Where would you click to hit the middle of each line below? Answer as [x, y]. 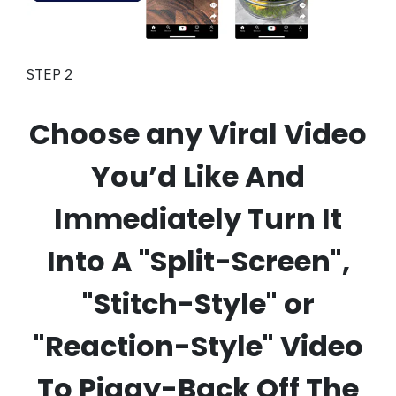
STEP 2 [50, 74]
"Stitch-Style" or [198, 303]
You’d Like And [198, 176]
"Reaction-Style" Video [198, 346]
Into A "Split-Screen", [198, 261]
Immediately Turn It [198, 218]
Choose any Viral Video [198, 133]
